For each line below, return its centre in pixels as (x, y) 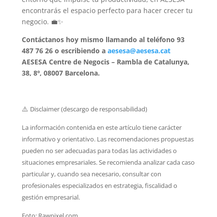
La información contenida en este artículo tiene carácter (101, 127)
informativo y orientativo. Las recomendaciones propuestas (108, 139)
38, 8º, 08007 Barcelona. (61, 73)
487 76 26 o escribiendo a (64, 50)
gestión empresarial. (51, 197)
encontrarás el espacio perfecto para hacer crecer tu (107, 10)
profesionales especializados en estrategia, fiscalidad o (99, 185)
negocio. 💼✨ (42, 21)
